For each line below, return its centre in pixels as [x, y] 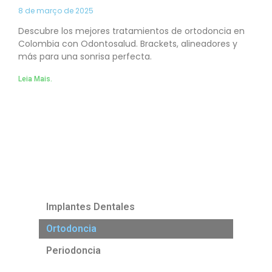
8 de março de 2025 [56, 11]
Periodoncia [73, 251]
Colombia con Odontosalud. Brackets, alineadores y [128, 44]
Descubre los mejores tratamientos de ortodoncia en [131, 31]
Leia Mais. [35, 79]
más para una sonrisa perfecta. [85, 57]
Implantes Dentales [90, 207]
